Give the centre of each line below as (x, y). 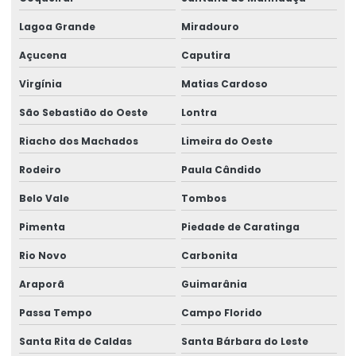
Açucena (43, 55)
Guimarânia (214, 284)
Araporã (42, 284)
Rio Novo (43, 255)
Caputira (205, 55)
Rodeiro (40, 169)
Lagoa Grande (57, 26)
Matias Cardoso (224, 83)
